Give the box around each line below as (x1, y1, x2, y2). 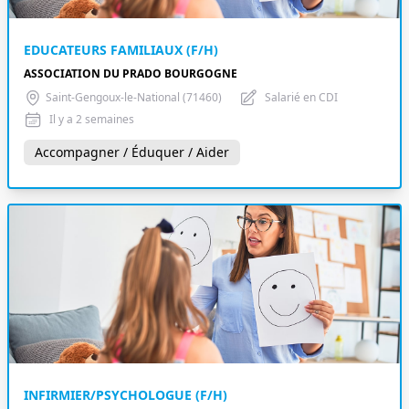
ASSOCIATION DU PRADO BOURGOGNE (24, 66, 237, 81)
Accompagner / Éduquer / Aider (35, 143, 229, 161)
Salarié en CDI (265, 89, 338, 105)
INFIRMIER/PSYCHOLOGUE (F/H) (24, 386, 227, 404)
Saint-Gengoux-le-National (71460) (46, 89, 222, 105)
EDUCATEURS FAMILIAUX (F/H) (24, 41, 218, 58)
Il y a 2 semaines (49, 111, 134, 127)
